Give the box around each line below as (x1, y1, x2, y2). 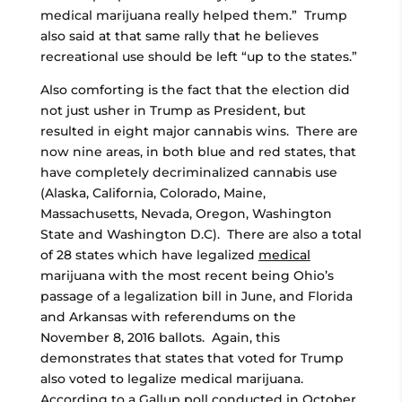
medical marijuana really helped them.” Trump (39, 7, 347, 23)
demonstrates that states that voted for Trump (39, 350, 344, 366)
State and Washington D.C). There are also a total (39, 226, 362, 242)
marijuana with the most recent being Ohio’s (39, 267, 334, 284)
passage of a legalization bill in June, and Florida (39, 288, 353, 304)
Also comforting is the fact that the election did (39, 82, 350, 98)
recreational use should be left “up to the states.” (39, 48, 357, 65)
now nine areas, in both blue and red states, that (39, 144, 356, 160)
